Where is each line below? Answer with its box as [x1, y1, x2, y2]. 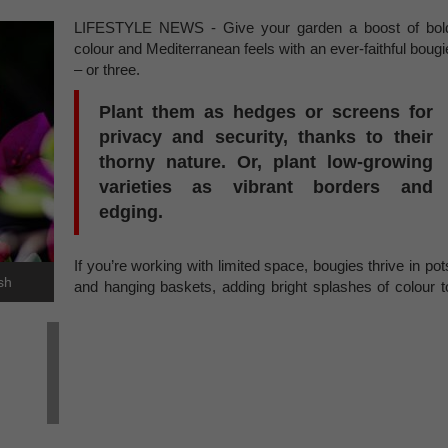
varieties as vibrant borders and [99, 177, 433, 197]
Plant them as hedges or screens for [99, 102, 433, 122]
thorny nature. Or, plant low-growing [99, 152, 433, 172]
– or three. [74, 61, 140, 78]
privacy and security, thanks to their [99, 127, 433, 147]
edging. [99, 202, 168, 222]
